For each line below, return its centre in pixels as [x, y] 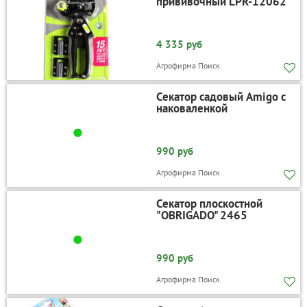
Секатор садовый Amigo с [221, 97]
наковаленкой [192, 109]
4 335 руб [179, 45]
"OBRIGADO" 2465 [201, 216]
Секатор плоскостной [209, 204]
